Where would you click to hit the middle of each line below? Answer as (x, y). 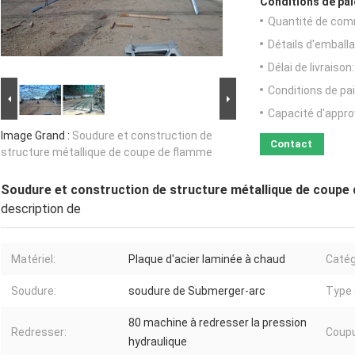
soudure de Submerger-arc (197, 291)
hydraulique (158, 342)
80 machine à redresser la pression (218, 323)
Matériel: (33, 260)
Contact (291, 144)
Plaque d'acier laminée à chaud (207, 260)
